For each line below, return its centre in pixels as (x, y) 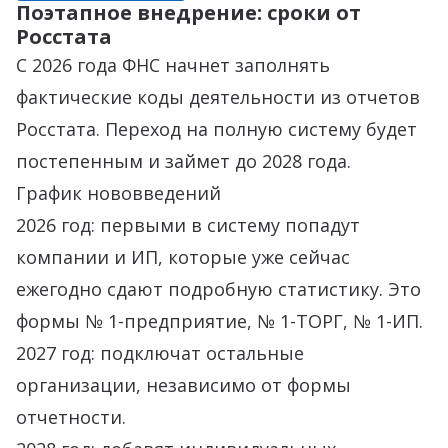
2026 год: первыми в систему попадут (188, 225)
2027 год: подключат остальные (160, 353)
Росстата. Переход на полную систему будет (216, 129)
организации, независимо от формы (183, 385)
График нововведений (118, 193)
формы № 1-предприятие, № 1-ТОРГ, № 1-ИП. (219, 321)
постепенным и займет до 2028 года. (183, 161)
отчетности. (71, 417)
